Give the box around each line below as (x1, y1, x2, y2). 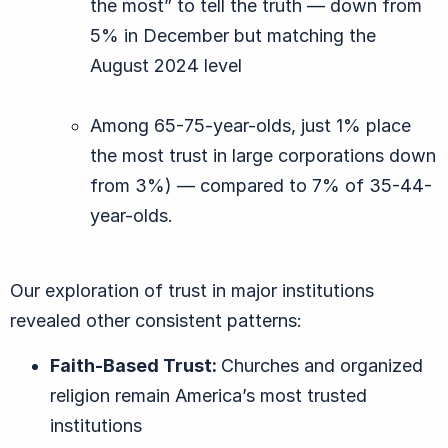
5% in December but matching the (90, 25, 376, 47)
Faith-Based (50, 355, 163, 377)
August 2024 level (90, 55, 242, 77)
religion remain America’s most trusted (50, 385, 367, 407)
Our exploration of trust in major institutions (10, 280, 374, 302)
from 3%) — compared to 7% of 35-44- (90, 175, 432, 197)
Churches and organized (221, 355, 423, 377)
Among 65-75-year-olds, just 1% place (90, 115, 411, 137)
